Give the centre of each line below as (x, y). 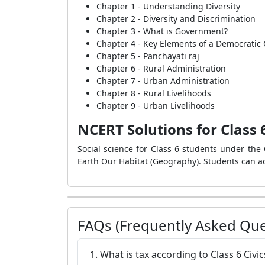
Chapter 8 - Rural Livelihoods (154, 93)
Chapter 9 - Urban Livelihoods (156, 106)
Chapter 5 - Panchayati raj (148, 56)
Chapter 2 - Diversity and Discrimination (176, 19)
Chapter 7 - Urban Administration (163, 81)
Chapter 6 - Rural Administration (161, 68)
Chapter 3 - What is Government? (162, 31)
